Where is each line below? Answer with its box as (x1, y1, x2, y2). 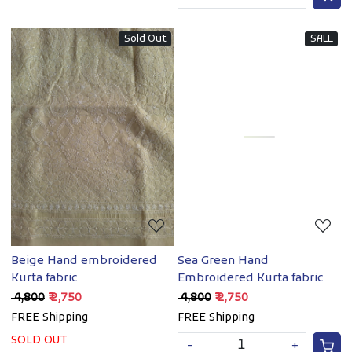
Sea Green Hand (178, 252, 269, 269)
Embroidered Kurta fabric (178, 269, 323, 286)
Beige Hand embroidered (11, 252, 157, 269)
